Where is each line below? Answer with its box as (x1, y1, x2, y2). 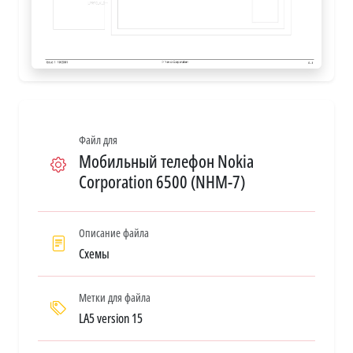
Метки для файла (79, 289, 150, 305)
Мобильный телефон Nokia (79, 149, 254, 173)
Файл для (79, 132, 117, 147)
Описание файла (79, 225, 149, 240)
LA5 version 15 (79, 309, 143, 327)
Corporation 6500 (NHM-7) (79, 169, 245, 193)
